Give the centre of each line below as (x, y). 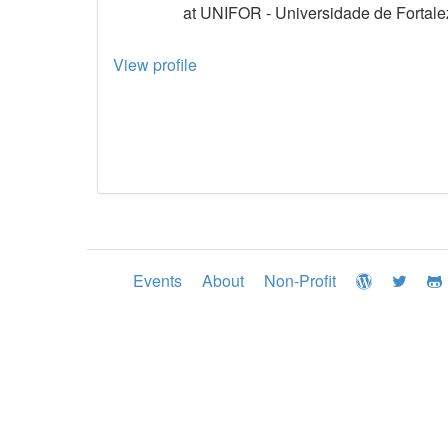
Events (157, 280)
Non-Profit (300, 280)
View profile (155, 64)
